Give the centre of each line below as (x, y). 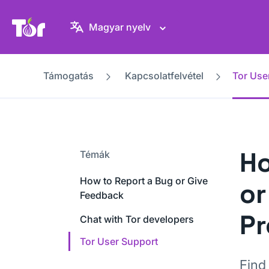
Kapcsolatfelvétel (164, 76)
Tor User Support (119, 241)
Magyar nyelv (120, 27)
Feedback (102, 195)
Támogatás (68, 76)
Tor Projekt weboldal (96, 25)
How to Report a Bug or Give (144, 181)
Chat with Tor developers (137, 219)
